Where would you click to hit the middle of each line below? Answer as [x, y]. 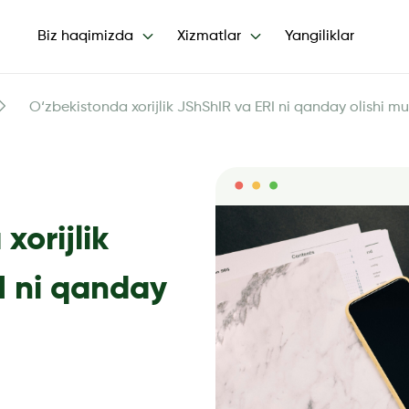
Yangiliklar [320, 37]
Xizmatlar [209, 37]
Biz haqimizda [85, 37]
